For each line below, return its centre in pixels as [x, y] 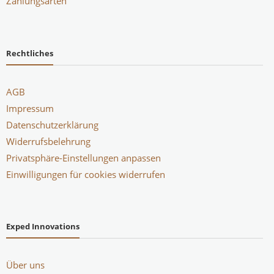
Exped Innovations [43, 227]
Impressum [30, 108]
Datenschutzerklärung [52, 124]
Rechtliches [29, 53]
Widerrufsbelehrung [48, 141]
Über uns [25, 265]
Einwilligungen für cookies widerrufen [85, 174]
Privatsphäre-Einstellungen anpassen [83, 157]
